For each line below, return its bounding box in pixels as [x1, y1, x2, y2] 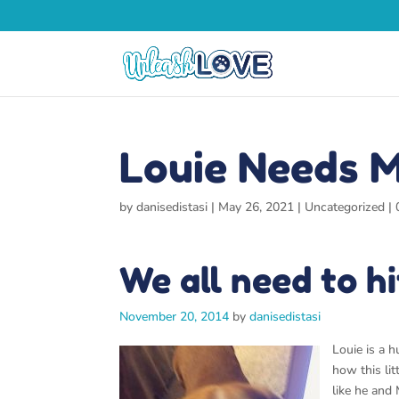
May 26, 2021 [218, 199, 295, 216]
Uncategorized [305, 199, 386, 216]
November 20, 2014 [119, 308, 230, 325]
